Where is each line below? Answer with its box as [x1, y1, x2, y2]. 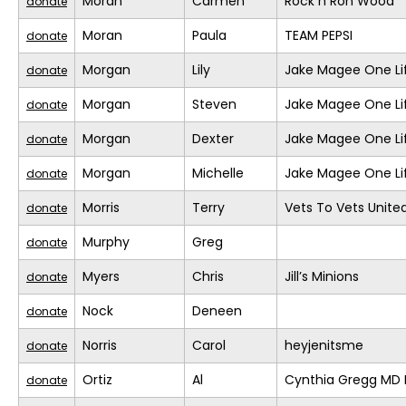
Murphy [82, 233, 130, 252]
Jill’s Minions [285, 267, 359, 286]
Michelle [192, 164, 244, 183]
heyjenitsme [285, 336, 363, 355]
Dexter [192, 130, 234, 149]
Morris [82, 198, 120, 217]
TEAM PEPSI [285, 26, 353, 45]
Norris [82, 336, 117, 355]
